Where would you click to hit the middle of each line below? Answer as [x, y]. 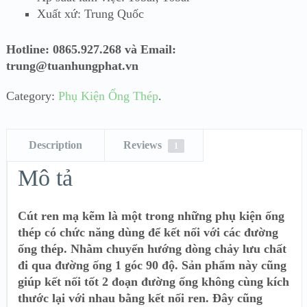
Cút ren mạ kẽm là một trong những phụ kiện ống [151, 216]
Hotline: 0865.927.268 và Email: [91, 49]
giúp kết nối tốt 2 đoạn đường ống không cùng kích [153, 281]
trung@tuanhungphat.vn [72, 65]
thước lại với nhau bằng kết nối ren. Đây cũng [140, 298]
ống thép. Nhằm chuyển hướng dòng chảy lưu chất [152, 248]
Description [56, 145]
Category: [32, 96]
